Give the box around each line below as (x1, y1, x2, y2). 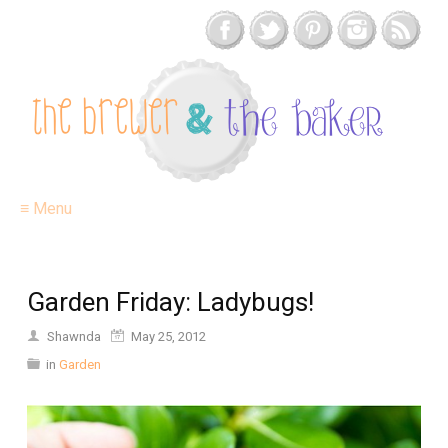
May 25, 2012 (131, 329, 206, 344)
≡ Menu (20, 199, 72, 218)
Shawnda (47, 329, 101, 344)
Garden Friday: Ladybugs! (27, 287, 314, 317)
